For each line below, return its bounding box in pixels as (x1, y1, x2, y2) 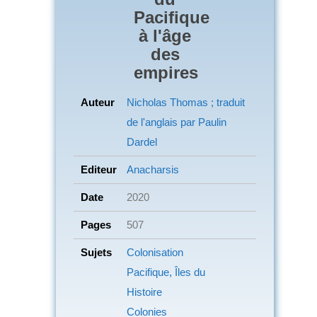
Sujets (81, 246, 112, 258)
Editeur (81, 163, 117, 175)
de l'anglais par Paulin (127, 115, 226, 128)
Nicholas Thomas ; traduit (127, 96, 245, 108)
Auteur (81, 96, 115, 108)
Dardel (127, 135, 157, 148)
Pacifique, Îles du (127, 265, 205, 278)
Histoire (127, 285, 162, 298)
